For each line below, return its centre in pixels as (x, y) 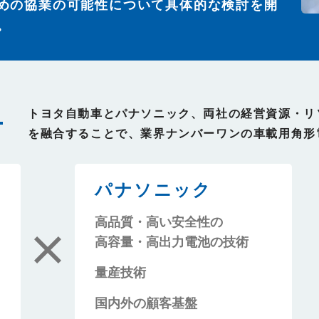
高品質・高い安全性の (159, 221)
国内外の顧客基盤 (146, 302)
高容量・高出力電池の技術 (172, 241)
